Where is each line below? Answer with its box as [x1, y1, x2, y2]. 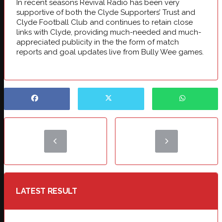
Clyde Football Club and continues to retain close [16, 17, 193, 27]
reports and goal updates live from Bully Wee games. [16, 47, 204, 56]
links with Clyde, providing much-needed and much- [16, 27, 201, 37]
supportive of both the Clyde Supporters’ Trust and [16, 7, 195, 17]
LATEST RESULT [16, 186, 77, 196]
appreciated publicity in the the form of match [16, 37, 179, 47]
